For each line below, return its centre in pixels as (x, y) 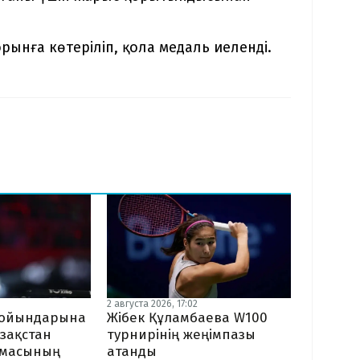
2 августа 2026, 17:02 (152, 303)
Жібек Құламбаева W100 (187, 317)
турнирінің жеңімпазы (181, 334)
